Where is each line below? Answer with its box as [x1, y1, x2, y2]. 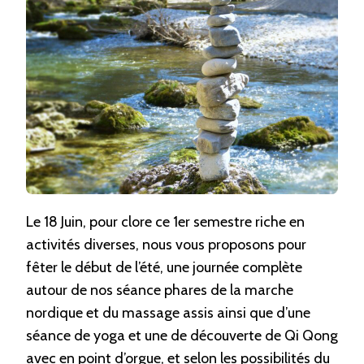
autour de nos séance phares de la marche [26, 281, 293, 299]
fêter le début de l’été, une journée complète [26, 258, 302, 276]
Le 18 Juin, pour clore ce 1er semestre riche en [26, 213, 305, 231]
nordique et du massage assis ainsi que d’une [26, 304, 310, 322]
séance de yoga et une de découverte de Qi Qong [26, 327, 338, 344]
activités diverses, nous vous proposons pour [26, 236, 306, 253]
